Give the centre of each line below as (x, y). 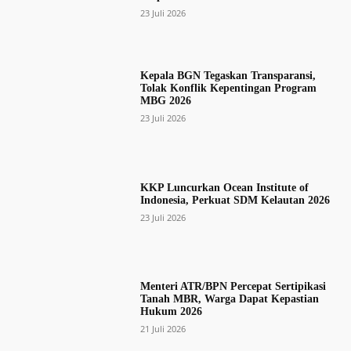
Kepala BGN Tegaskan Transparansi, (228, 76)
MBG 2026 (165, 101)
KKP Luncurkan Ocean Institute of (224, 187)
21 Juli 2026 (163, 328)
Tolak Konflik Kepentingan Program (228, 89)
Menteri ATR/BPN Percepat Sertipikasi (233, 286)
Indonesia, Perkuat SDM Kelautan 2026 (235, 200)
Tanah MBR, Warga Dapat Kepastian (229, 299)
